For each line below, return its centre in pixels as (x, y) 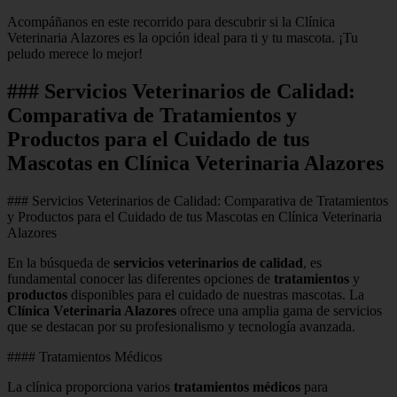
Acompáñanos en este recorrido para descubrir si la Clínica (171, 21)
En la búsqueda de (60, 262)
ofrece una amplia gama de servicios (279, 310)
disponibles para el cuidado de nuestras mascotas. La (216, 294)
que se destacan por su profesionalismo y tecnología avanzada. (181, 326)
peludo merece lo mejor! (75, 53)
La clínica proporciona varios (90, 386)
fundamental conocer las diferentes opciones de (140, 278)
